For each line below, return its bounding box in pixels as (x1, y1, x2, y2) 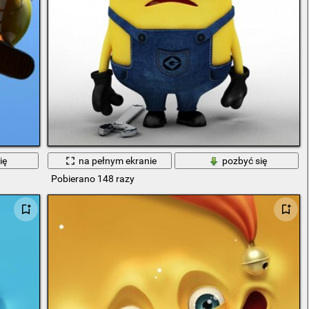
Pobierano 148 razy (50, 173, 134, 185)
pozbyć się (222, 154, 268, 166)
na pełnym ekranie (79, 154, 157, 166)
